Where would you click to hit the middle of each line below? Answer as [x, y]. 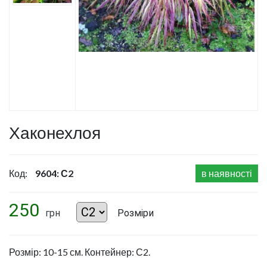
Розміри [136, 213]
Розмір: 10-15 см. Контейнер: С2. [80, 252]
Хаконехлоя [55, 133]
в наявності [227, 173]
